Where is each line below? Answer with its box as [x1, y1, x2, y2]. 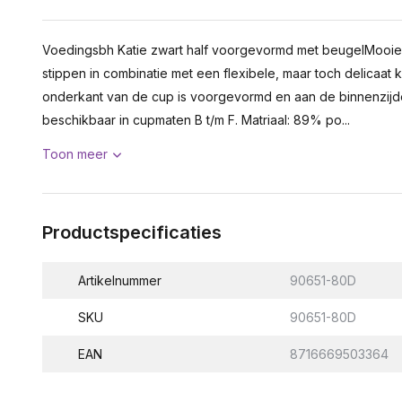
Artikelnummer [78, 273, 162, 288]
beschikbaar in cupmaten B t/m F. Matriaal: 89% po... [42, 112, 350, 127]
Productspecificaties [42, 222, 222, 243]
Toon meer [42, 146, 108, 162]
